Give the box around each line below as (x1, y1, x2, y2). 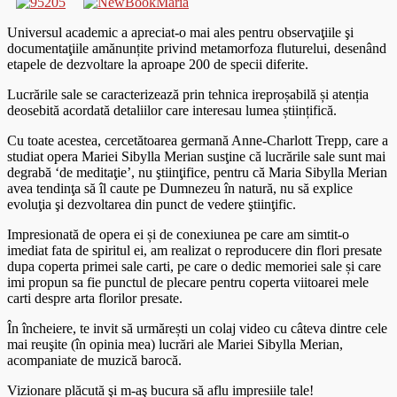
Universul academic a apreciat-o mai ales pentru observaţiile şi (7, 24, 354, 40)
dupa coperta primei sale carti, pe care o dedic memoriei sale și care (7, 258, 381, 274)
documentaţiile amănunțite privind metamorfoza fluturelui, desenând (7, 40, 386, 56)
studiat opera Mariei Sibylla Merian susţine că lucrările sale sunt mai (7, 148, 385, 164)
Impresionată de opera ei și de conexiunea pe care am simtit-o (7, 226, 349, 242)
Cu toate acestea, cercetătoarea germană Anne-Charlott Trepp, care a (7, 132, 388, 148)
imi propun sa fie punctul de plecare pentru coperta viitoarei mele (7, 274, 369, 290)
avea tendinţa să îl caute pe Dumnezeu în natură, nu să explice (7, 180, 353, 196)
